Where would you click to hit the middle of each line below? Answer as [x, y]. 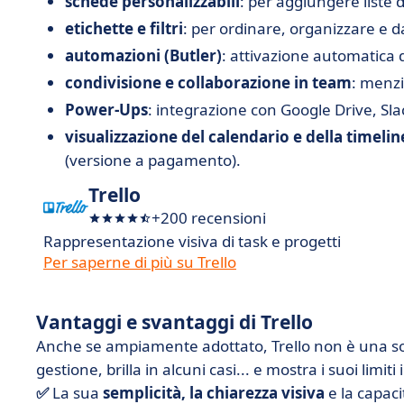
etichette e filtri [124, 28]
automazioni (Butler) [143, 55]
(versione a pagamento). [153, 160]
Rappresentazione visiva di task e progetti [192, 241]
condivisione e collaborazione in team [208, 83]
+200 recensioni [209, 218]
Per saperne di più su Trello [140, 262]
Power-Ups [106, 110]
